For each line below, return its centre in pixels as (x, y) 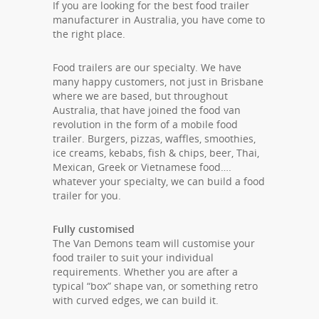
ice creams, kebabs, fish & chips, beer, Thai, (156, 153)
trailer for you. (87, 196)
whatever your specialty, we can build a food (159, 182)
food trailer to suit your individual (133, 258)
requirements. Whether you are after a (145, 272)
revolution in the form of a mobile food (145, 125)
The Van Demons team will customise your (154, 244)
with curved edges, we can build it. (136, 300)
